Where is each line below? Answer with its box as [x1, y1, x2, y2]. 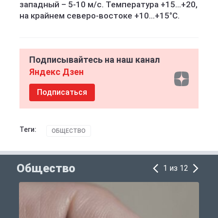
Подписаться [37, 88, 87, 97]
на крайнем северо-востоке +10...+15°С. [19, 11, 180, 20]
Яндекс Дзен [29, 67, 84, 77]
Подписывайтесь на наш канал [29, 54, 160, 65]
